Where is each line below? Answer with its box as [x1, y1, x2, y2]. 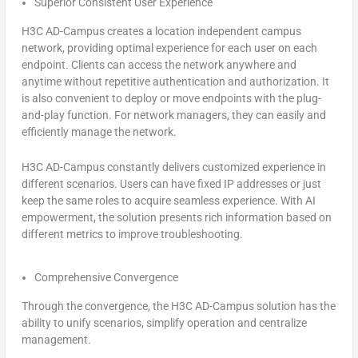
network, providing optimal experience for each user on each [21, 42, 317, 55]
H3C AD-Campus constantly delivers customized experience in [21, 160, 326, 173]
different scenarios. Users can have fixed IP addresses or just [21, 177, 321, 190]
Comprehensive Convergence [34, 270, 178, 284]
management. [21, 332, 91, 346]
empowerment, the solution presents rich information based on [21, 210, 332, 224]
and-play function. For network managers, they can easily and [21, 109, 326, 122]
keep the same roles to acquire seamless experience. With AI [21, 193, 316, 207]
